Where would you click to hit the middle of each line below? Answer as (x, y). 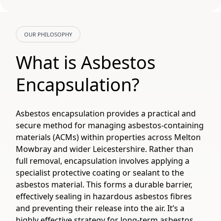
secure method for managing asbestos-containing (110, 125)
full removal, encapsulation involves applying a (103, 161)
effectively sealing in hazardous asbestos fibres (104, 196)
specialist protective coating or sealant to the (100, 173)
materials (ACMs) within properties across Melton (108, 137)
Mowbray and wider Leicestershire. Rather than (105, 149)
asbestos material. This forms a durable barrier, (104, 184)
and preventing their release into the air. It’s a (100, 208)
